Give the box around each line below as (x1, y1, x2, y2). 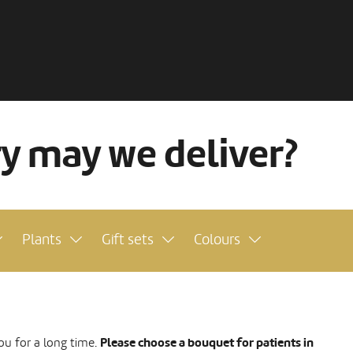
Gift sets (102, 231, 154, 248)
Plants (22, 231, 61, 248)
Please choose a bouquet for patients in (100, 335, 314, 351)
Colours (194, 231, 240, 248)
